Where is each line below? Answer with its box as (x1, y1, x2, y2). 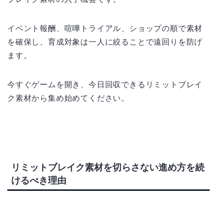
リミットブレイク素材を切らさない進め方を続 (11, 162, 204, 172)
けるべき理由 (11, 175, 66, 186)
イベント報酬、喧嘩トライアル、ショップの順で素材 (7, 24, 203, 33)
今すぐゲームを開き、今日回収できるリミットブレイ (7, 80, 203, 89)
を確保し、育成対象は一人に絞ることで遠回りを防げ (7, 38, 203, 46)
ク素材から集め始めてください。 (7, 94, 129, 103)
